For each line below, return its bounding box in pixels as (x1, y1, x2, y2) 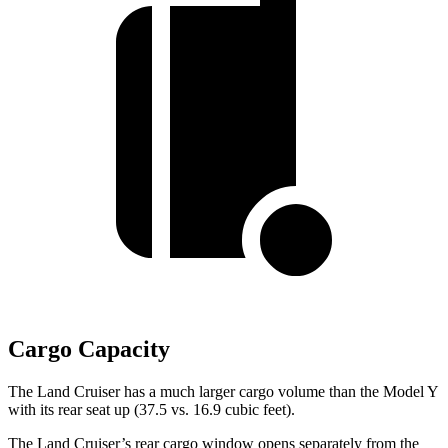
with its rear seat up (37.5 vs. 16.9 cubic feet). (8, 401, 295, 418)
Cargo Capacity (8, 336, 170, 363)
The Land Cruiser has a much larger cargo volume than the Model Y (8, 383, 438, 400)
